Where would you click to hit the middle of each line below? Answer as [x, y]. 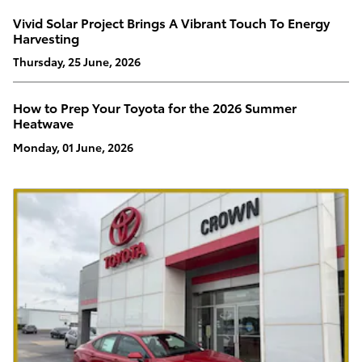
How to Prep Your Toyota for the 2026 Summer [155, 107]
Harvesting [46, 37]
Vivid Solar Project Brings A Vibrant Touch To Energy [171, 22]
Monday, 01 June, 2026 [73, 147]
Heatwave [43, 123]
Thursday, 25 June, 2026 [77, 62]
